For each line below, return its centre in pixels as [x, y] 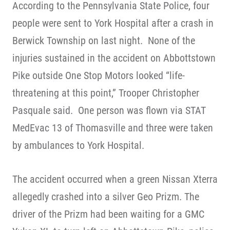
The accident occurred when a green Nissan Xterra [115, 179]
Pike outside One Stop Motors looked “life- [99, 75]
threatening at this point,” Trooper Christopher [106, 93]
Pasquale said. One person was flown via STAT [109, 110]
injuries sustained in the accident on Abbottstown [114, 58]
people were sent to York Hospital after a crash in [113, 23]
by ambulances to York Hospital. [78, 145]
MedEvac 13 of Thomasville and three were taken [113, 128]
